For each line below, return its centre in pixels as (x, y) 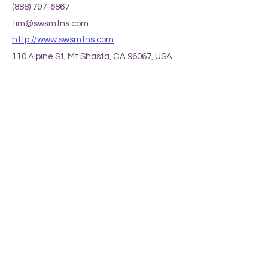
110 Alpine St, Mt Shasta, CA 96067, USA (92, 56)
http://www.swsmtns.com (63, 39)
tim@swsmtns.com (50, 23)
